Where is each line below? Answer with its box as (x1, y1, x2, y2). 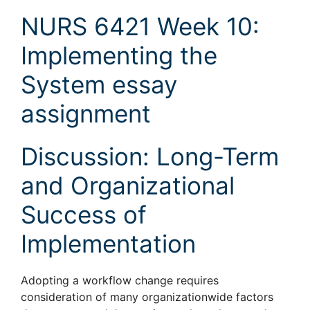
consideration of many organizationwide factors (21, 289, 273, 304)
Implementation (21, 228, 196, 258)
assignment (21, 98, 151, 128)
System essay (21, 69, 177, 99)
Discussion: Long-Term (21, 141, 279, 171)
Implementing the (21, 40, 217, 70)
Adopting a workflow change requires (21, 273, 219, 287)
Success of (21, 199, 147, 229)
